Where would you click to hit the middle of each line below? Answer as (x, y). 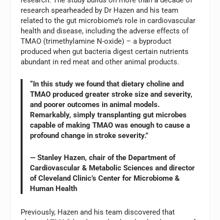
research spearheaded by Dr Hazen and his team (100, 11)
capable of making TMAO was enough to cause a (110, 125)
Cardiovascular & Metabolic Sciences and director (113, 168)
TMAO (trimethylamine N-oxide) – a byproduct (96, 41)
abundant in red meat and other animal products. (100, 62)
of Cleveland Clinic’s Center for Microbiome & (105, 179)
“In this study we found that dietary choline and (107, 84)
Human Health (54, 189)
